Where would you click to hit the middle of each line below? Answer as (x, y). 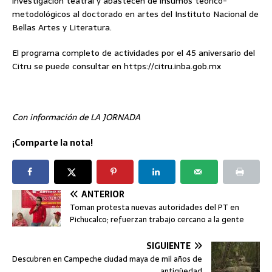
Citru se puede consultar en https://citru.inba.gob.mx (117, 66)
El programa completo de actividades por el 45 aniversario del (134, 53)
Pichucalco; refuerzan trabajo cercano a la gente (157, 219)
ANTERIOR (103, 194)
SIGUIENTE (168, 246)
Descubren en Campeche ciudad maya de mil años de (107, 259)
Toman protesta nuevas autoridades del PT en (155, 207)
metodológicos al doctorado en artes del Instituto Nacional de (135, 14)
